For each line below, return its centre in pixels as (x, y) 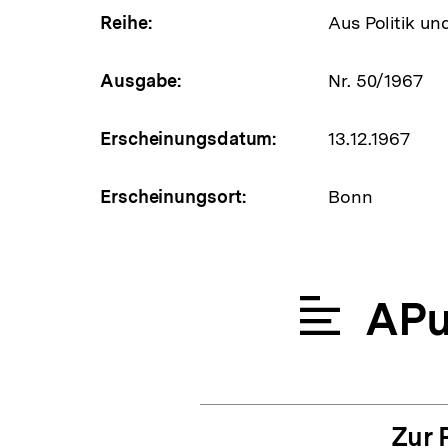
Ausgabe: (141, 80)
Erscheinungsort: (173, 196)
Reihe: (126, 22)
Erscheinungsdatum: (189, 138)
